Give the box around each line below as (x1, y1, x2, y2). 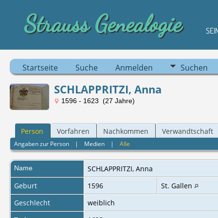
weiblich (88, 198, 117, 208)
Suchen (181, 62, 208, 73)
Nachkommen (103, 126, 148, 136)
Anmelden (115, 62, 153, 73)
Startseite (22, 62, 58, 73)
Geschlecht (14, 198, 50, 208)
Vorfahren (57, 126, 90, 136)
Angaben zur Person (14, 139, 70, 148)
